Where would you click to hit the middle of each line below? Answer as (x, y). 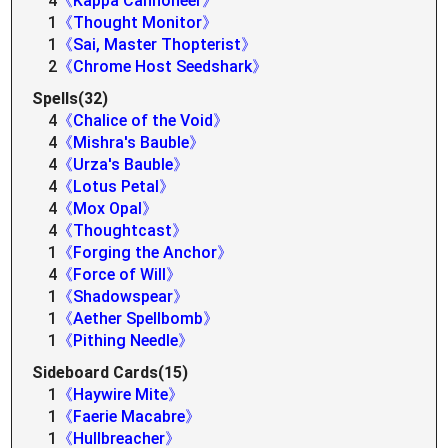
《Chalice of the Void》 (143, 120)
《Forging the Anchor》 (145, 252)
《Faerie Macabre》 (129, 416)
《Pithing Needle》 (126, 340)
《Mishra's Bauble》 (131, 142)
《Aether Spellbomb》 (138, 318)
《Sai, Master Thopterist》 (157, 44)
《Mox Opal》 (108, 208)
